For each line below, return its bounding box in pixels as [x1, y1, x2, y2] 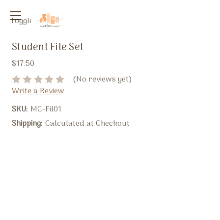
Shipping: [12, 117, 42, 131]
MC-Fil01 [30, 103, 61, 116]
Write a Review [12, 85, 64, 98]
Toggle [10, 14, 33, 27]
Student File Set [12, 40, 83, 56]
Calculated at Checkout [45, 117, 130, 131]
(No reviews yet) [72, 73, 132, 86]
